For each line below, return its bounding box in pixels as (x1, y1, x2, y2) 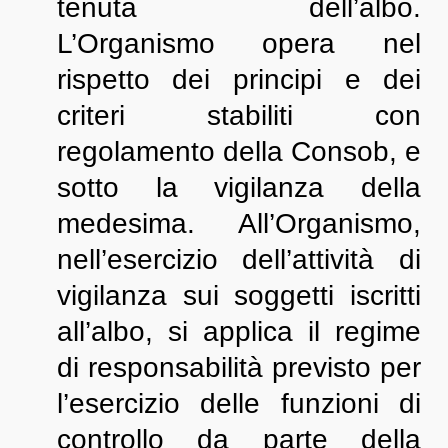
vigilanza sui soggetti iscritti (56, 280, 422, 311)
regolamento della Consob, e (56, 136, 422, 167)
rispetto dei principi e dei (56, 64, 422, 95)
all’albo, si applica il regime (56, 316, 422, 347)
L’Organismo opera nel (56, 28, 422, 59)
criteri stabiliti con (56, 100, 422, 131)
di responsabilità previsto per (56, 352, 422, 383)
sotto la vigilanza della (56, 172, 422, 203)
